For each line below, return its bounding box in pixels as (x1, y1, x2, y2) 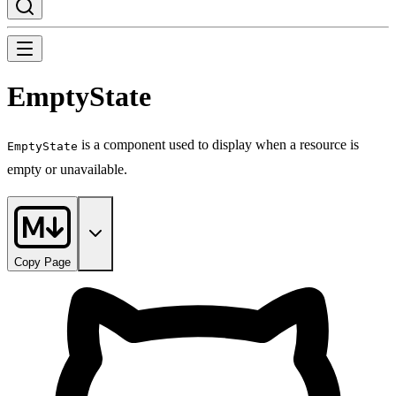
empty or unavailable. (7, 161, 127, 177)
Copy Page (14, 255, 71, 269)
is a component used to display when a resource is (78, 136, 359, 152)
